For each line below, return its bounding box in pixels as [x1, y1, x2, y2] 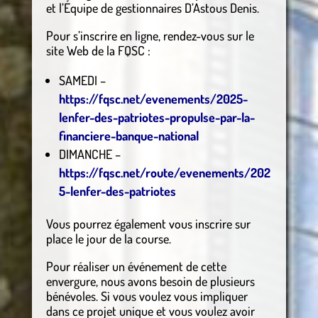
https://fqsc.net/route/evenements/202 [58, 165, 270, 181]
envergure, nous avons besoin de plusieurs [45, 273, 255, 290]
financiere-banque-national [58, 128, 199, 144]
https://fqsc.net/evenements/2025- [58, 91, 248, 107]
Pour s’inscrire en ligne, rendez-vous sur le [45, 28, 254, 44]
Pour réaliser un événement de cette [45, 258, 226, 275]
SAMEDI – [58, 72, 106, 89]
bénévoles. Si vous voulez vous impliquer [45, 288, 248, 305]
